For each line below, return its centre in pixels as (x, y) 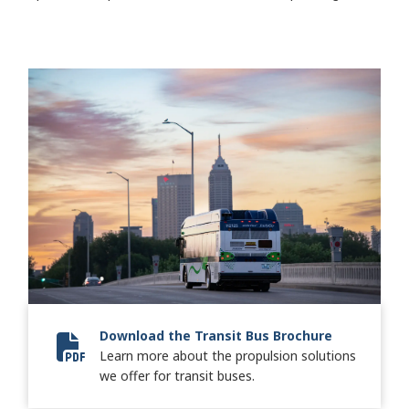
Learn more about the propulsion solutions (228, 355)
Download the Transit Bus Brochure (216, 335)
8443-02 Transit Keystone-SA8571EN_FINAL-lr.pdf (218, 356)
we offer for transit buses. (177, 375)
